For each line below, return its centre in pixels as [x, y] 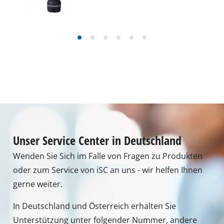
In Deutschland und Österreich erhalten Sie [95, 206]
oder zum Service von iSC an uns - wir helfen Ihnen [108, 170]
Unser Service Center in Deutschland [97, 140]
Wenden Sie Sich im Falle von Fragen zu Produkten [108, 156]
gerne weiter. [38, 184]
